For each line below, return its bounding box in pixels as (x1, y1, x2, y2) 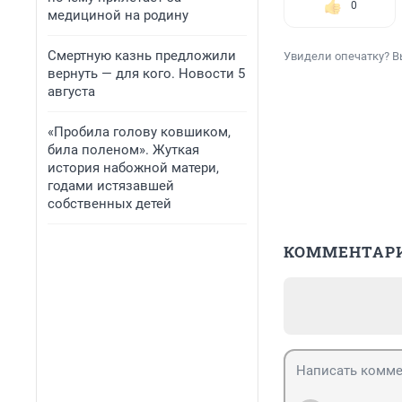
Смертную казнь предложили (48, 48, 236, 64)
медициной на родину (48, 7, 188, 23)
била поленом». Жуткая (48, 142, 199, 158)
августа (48, 83, 95, 100)
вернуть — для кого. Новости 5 (48, 66, 245, 82)
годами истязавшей (48, 178, 174, 194)
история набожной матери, (48, 160, 219, 176)
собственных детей (48, 196, 171, 212)
